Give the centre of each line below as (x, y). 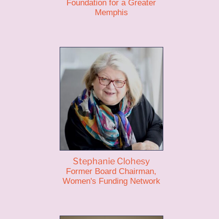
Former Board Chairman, (111, 171)
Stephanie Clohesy (111, 161)
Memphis (111, 12)
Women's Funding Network (111, 181)
